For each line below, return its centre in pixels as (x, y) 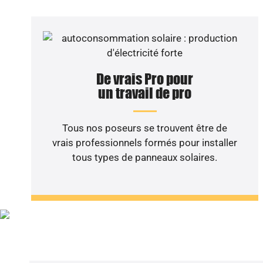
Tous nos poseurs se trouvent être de (145, 128)
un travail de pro (145, 93)
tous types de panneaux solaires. (145, 157)
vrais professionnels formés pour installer (145, 143)
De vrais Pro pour (145, 79)
